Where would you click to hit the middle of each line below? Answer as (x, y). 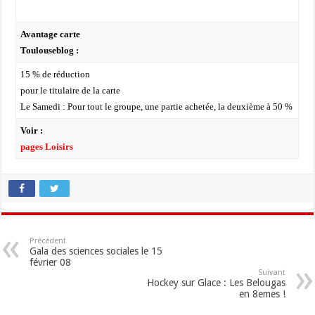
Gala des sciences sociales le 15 (96, 251)
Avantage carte (50, 34)
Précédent (48, 241)
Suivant (271, 272)
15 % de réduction (55, 74)
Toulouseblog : (49, 50)
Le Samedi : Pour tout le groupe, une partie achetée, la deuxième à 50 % (156, 107)
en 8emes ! (262, 294)
